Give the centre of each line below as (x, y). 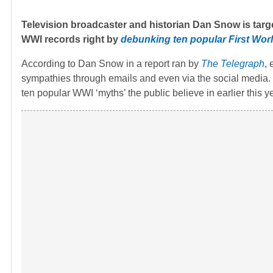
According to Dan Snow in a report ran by (111, 64)
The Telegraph (233, 64)
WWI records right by (71, 40)
